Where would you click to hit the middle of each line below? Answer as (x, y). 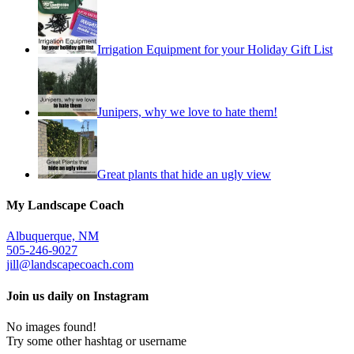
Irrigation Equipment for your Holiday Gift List (215, 49)
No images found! (51, 326)
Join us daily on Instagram (77, 296)
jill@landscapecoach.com (70, 265)
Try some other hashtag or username (96, 341)
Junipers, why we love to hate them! (187, 111)
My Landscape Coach (65, 205)
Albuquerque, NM (53, 236)
